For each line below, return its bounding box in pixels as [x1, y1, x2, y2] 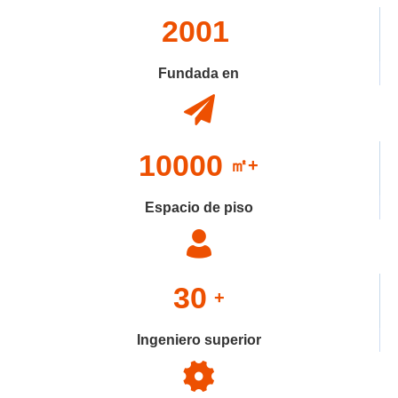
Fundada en [158, 65, 239, 81]
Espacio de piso [144, 199, 253, 215]
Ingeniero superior [136, 331, 261, 347]
